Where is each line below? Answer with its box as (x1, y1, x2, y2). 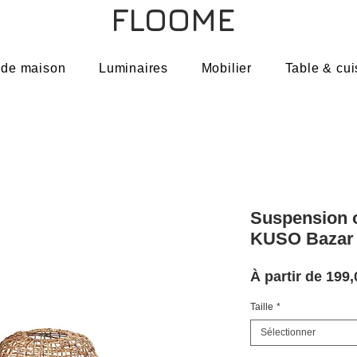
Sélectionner (261, 326, 316, 338)
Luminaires (99, 61, 169, 75)
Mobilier (201, 61, 253, 75)
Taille (250, 300, 273, 312)
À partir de (250, 268, 326, 284)
